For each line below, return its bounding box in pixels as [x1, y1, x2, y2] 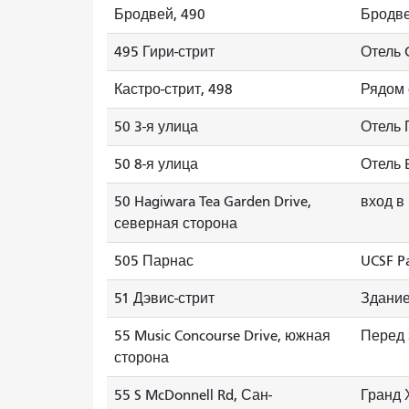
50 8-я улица [114, 156, 198, 173]
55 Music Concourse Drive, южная [114, 328, 330, 344]
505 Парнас [114, 253, 194, 269]
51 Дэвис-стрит [114, 290, 215, 307]
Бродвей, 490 [114, 6, 205, 23]
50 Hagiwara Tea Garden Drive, [114, 194, 311, 210]
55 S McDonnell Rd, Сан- [114, 387, 272, 404]
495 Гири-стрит [114, 44, 215, 60]
